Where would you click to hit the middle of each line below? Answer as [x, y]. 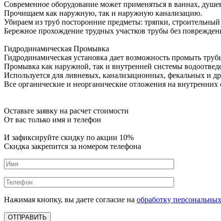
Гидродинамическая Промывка [56, 48]
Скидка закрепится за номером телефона [73, 146]
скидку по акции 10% [97, 137]
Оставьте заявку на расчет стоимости [66, 110]
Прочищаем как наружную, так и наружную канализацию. [103, 13]
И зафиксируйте [32, 137]
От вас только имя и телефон [53, 119]
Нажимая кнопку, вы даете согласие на [70, 199]
